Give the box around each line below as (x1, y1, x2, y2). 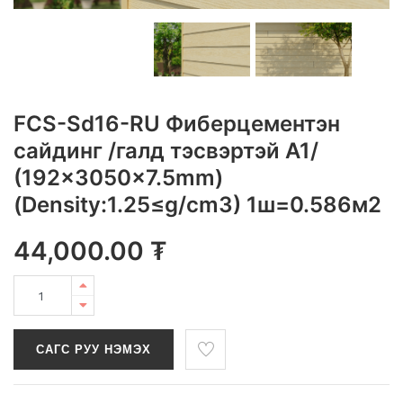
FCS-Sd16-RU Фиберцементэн (13, 111, 340, 138)
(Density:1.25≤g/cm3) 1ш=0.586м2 (13, 192, 381, 219)
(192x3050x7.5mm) (13, 165, 223, 192)
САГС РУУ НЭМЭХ (36, 343, 151, 357)
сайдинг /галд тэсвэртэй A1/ (13, 138, 318, 165)
